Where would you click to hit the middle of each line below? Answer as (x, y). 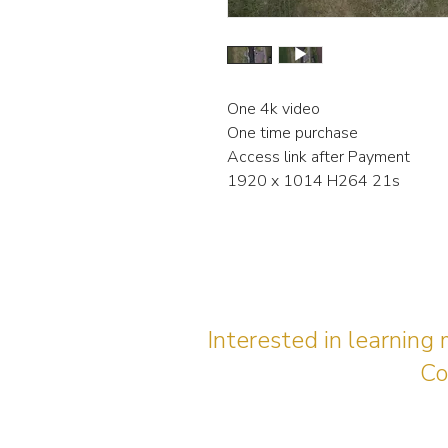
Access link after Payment (318, 157)
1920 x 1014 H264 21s (313, 181)
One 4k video (273, 109)
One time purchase (292, 133)
